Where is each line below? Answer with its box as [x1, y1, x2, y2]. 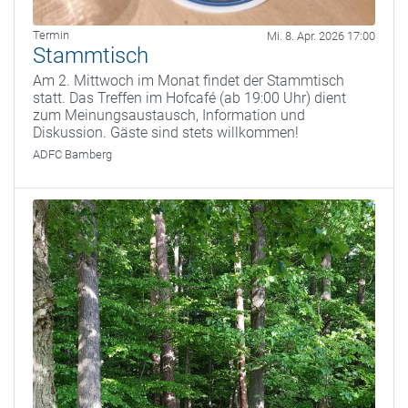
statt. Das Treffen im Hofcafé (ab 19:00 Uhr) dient [33, 89, 346, 107]
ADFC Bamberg [33, 148, 112, 162]
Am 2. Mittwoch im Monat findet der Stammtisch [33, 72, 344, 90]
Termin [33, 28, 69, 43]
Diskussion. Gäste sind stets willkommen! [33, 124, 299, 142]
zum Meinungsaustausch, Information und [33, 107, 305, 125]
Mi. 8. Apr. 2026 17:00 [267, 29, 375, 44]
